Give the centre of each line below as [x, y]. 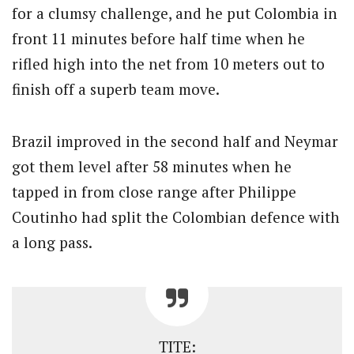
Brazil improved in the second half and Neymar [175, 141]
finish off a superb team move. [116, 88]
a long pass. [52, 242]
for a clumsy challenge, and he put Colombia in [175, 13]
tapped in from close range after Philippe [154, 191]
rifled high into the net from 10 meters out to [168, 63]
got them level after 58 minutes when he [152, 166]
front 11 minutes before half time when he [158, 38]
